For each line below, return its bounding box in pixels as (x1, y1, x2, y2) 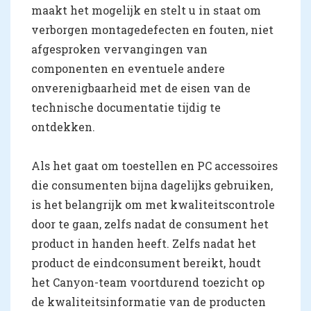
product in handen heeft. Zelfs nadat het (31, 235, 256, 251)
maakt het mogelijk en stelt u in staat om (31, 2, 261, 17)
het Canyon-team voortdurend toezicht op (31, 274, 264, 289)
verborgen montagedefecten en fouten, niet (31, 22, 274, 37)
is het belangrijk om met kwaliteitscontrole (31, 196, 275, 212)
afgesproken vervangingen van (31, 41, 208, 56)
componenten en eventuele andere (31, 60, 225, 76)
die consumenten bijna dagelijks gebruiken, (31, 177, 273, 192)
